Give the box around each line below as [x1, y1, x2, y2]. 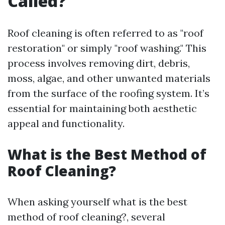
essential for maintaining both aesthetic [8, 102, 197, 115]
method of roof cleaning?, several [8, 210, 165, 223]
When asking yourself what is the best [8, 195, 187, 208]
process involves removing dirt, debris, [8, 57, 190, 69]
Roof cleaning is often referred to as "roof [8, 27, 203, 39]
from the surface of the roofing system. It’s [8, 87, 209, 99]
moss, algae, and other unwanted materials [8, 72, 210, 84]
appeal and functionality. [8, 117, 125, 130]
